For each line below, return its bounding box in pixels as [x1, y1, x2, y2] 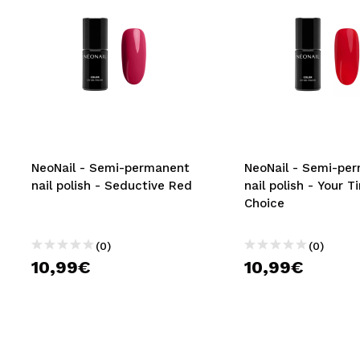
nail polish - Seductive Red [31, 178, 192, 193]
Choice [243, 196, 284, 211]
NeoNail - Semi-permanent [31, 161, 190, 175]
